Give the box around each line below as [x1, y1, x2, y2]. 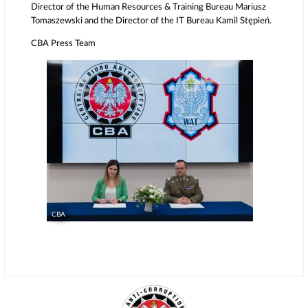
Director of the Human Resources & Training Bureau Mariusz [31, 3, 267, 12]
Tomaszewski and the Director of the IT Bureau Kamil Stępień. [31, 16, 272, 26]
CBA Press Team [31, 38, 96, 48]
